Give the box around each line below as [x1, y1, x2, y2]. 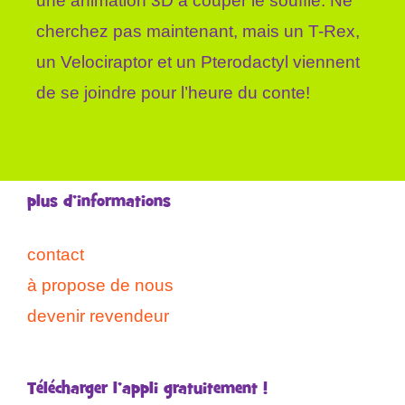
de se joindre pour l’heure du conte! [36, 82, 310, 102]
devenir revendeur [27, 306, 169, 325]
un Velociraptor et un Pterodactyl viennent [36, 52, 360, 71]
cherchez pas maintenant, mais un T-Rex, [36, 21, 360, 41]
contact [27, 244, 84, 264]
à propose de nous [27, 275, 174, 295]
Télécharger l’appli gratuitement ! [27, 378, 268, 400]
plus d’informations [27, 191, 171, 212]
